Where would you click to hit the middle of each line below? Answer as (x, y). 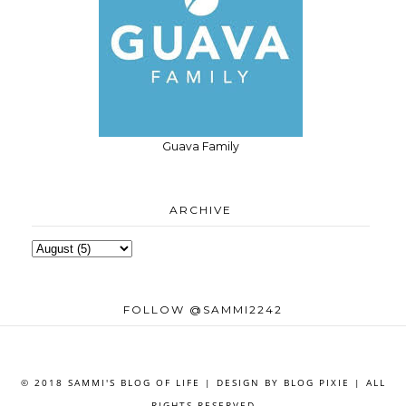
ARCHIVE (201, 209)
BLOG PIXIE (316, 382)
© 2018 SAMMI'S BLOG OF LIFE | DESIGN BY (152, 382)
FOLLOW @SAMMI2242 (203, 309)
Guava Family (201, 146)
